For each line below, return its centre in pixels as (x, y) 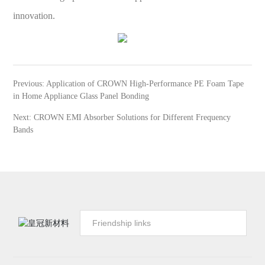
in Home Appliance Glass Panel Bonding (81, 96)
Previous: (30, 84)
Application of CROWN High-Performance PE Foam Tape (145, 84)
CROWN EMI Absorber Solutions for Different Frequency (132, 118)
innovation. (34, 15)
